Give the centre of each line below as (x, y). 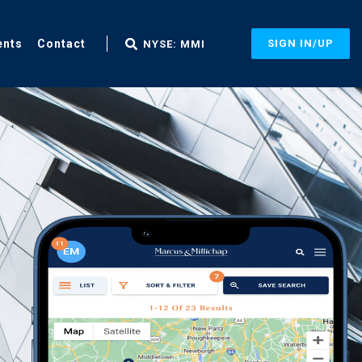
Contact (61, 44)
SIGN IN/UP (301, 43)
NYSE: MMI (174, 44)
